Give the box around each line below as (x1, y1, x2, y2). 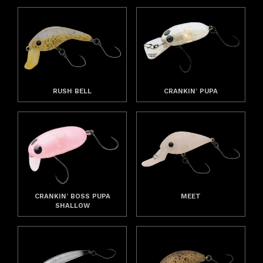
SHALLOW (55, 201, 90, 210)
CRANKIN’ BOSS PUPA (34, 191, 110, 200)
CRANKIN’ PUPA (163, 87, 218, 96)
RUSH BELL (53, 87, 92, 96)
